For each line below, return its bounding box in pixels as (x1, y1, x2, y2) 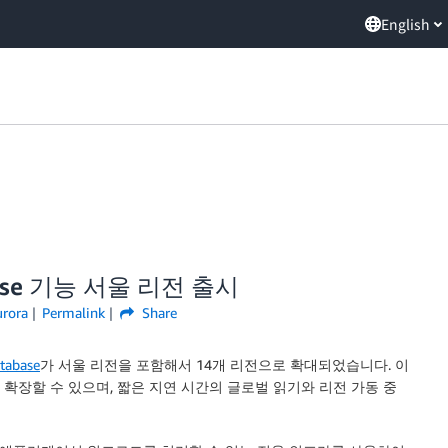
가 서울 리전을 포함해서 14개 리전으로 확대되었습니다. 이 (40, 356, 409, 373)
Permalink (42, 304, 106, 321)
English (381, 14, 430, 34)
